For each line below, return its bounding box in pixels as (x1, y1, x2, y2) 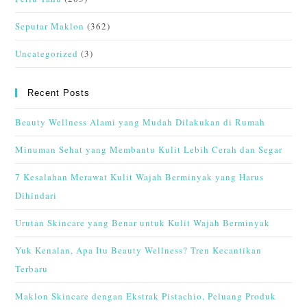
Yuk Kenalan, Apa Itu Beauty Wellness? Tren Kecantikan (15, 243, 262, 256)
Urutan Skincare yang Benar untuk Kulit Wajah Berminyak (15, 216, 271, 229)
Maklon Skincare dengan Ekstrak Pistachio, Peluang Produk (15, 289, 277, 302)
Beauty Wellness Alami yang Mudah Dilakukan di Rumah (15, 115, 266, 128)
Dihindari (15, 188, 58, 201)
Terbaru (15, 262, 49, 275)
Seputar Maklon (15, 19, 85, 32)
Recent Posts (27, 87, 90, 98)
